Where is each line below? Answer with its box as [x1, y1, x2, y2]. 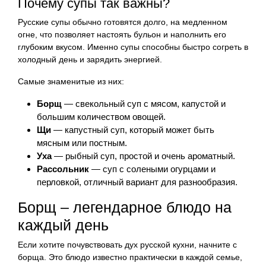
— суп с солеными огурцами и [89, 163, 216, 174]
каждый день [18, 216, 109, 233]
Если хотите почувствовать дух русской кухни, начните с [18, 239, 237, 249]
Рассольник [37, 163, 89, 174]
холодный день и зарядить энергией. [18, 54, 162, 64]
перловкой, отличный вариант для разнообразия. [37, 176, 237, 187]
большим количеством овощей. [37, 111, 166, 122]
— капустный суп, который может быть [51, 124, 214, 135]
